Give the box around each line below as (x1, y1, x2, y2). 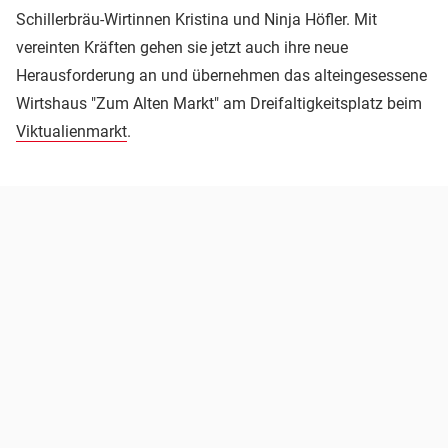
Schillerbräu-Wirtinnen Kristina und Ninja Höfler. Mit (16, 10, 377, 30)
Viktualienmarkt (16, 122, 127, 142)
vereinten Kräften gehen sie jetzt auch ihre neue (16, 38, 348, 58)
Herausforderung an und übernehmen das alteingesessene (16, 66, 427, 86)
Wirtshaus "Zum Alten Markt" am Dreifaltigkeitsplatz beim (16, 94, 422, 114)
